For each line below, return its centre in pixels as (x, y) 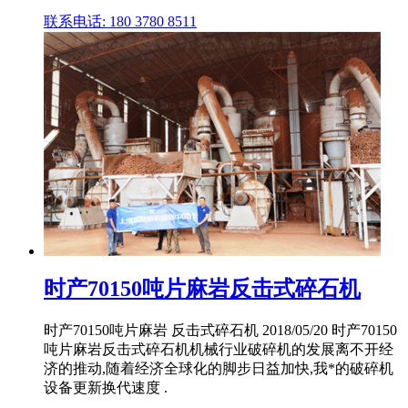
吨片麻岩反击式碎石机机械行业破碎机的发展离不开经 (219, 349)
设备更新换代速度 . (106, 387)
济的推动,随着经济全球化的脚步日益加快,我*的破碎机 (219, 368)
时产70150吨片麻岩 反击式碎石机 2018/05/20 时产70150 (220, 330)
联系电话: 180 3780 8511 (120, 21)
